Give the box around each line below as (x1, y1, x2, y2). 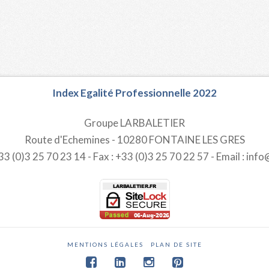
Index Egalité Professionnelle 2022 (52, 86, 217, 100)
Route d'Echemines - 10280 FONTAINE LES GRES (24, 133, 245, 147)
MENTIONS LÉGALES (67, 241, 144, 249)
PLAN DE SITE (150, 241, 202, 249)
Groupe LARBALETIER (84, 116, 185, 130)
